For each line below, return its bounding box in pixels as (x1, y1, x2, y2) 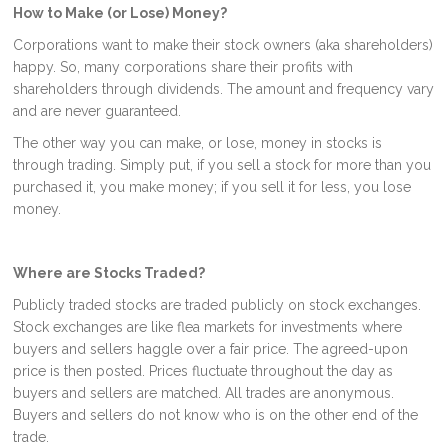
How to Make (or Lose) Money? (13, 5, 228, 21)
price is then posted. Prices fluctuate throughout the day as (13, 363, 394, 379)
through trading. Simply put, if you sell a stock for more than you (13, 157, 432, 173)
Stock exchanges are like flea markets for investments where (13, 319, 403, 335)
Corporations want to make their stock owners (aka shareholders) (13, 37, 434, 53)
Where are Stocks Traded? (13, 265, 206, 281)
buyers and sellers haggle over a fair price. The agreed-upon (13, 341, 409, 357)
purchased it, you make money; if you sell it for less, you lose (13, 179, 412, 195)
